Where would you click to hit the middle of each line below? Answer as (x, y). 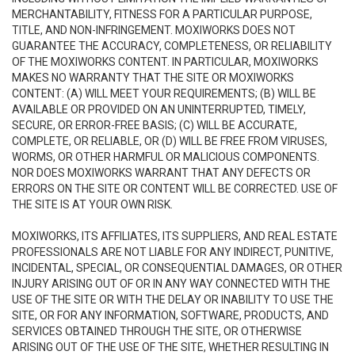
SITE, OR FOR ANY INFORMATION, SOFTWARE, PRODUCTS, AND (170, 315)
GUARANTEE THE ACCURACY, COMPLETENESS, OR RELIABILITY (172, 46)
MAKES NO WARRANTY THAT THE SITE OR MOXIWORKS (153, 78)
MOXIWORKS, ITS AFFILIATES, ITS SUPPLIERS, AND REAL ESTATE (175, 236)
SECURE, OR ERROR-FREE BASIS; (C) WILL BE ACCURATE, (155, 125)
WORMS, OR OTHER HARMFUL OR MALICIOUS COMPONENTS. (166, 157)
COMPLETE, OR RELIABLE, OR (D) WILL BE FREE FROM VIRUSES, (170, 141)
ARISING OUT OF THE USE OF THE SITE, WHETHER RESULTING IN (170, 347)
